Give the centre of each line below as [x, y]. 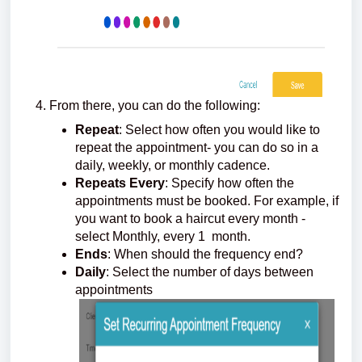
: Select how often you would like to [219, 129]
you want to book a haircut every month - [190, 218]
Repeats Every [120, 183]
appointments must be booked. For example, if [207, 200]
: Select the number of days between [210, 271]
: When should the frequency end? [208, 254]
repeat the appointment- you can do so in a [197, 147]
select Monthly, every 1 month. [163, 236]
